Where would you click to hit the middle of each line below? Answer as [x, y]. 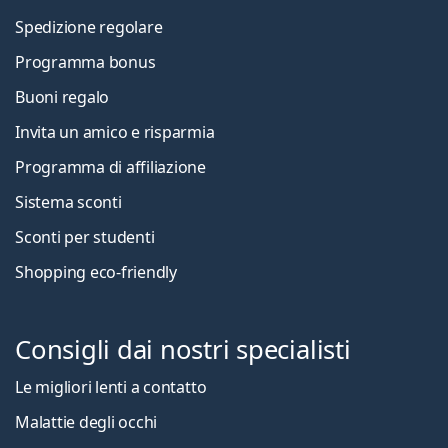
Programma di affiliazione [110, 166]
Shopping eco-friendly [96, 271]
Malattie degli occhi [86, 421]
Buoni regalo [62, 96]
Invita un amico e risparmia [115, 131]
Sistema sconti [68, 201]
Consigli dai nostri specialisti [183, 349]
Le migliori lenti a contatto [111, 386]
